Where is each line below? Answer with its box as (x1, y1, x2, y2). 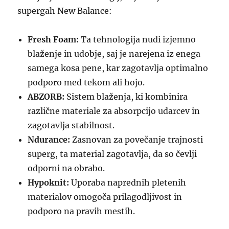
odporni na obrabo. (28, 163, 105, 173)
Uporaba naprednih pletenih (69, 177, 187, 188)
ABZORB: (28, 91, 65, 102)
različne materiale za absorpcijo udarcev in (28, 106, 200, 116)
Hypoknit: (28, 177, 70, 188)
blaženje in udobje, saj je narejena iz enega (28, 49, 201, 59)
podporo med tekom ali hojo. (28, 77, 145, 87)
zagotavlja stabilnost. (28, 120, 115, 130)
